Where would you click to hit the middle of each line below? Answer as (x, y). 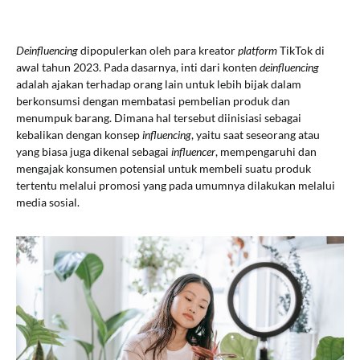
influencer (193, 151)
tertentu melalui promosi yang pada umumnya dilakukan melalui (176, 185)
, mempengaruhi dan (266, 151)
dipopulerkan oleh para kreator (159, 50)
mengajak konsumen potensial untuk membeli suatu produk (164, 168)
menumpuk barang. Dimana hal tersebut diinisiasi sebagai (159, 118)
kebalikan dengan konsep (79, 135)
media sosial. (49, 202)
